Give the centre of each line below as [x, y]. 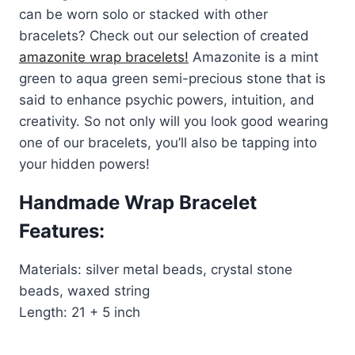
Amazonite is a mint [254, 57]
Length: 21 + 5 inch [80, 312]
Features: [62, 231]
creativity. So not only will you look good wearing [174, 121]
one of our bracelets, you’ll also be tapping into [168, 143]
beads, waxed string [84, 291]
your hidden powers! [84, 164]
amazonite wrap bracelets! [104, 57]
